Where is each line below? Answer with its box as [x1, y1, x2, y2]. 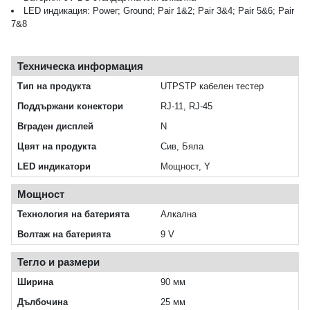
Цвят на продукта [17, 141, 96, 152]
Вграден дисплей [17, 121, 93, 132]
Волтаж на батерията [17, 229, 111, 240]
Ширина [17, 277, 53, 288]
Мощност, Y [161, 161, 210, 172]
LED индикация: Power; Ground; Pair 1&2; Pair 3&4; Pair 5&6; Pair [23, 6, 294, 17]
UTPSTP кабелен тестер [161, 81, 264, 92]
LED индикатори [17, 161, 91, 172]
